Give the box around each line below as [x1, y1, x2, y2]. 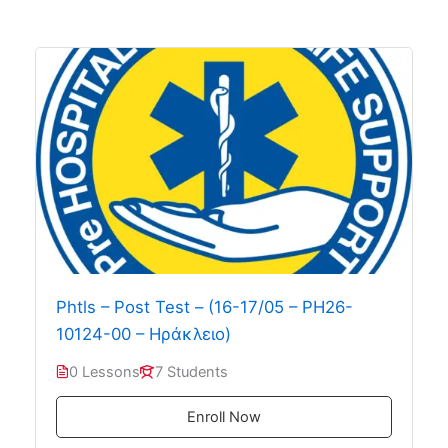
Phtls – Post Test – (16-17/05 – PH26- [55, 296, 353, 317]
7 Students [154, 362, 228, 381]
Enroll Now [187, 407, 261, 426]
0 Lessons [68, 362, 140, 381]
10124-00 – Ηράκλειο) [55, 323, 231, 344]
